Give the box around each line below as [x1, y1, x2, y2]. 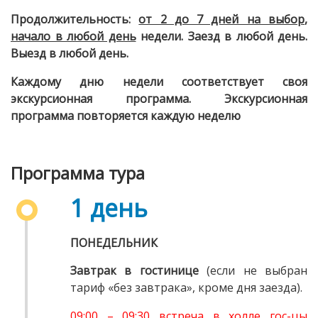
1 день [70, 192, 148, 225]
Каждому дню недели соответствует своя [11, 74, 307, 90]
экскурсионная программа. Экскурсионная [11, 91, 307, 107]
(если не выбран [198, 263, 308, 279]
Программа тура [11, 161, 145, 185]
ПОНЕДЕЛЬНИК [70, 235, 158, 251]
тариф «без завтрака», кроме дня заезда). [70, 280, 302, 296]
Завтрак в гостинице [70, 263, 199, 279]
